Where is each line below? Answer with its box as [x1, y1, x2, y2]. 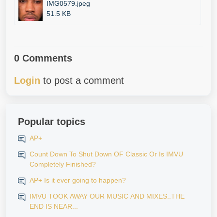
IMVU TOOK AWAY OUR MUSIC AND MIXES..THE [30, 192, 185, 200]
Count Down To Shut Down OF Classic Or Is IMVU [30, 150, 183, 158]
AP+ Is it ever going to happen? [30, 176, 126, 184]
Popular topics [18, 116, 85, 127]
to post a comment [40, 75, 124, 86]
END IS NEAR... [30, 202, 78, 210]
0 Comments [14, 53, 72, 63]
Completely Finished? [30, 160, 96, 168]
